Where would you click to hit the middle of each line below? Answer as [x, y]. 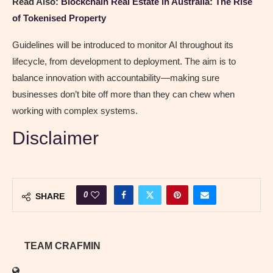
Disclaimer [55, 138]
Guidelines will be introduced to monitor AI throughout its [123, 45]
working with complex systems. [75, 111]
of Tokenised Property [59, 18]
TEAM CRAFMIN [62, 246]
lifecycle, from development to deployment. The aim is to [124, 62]
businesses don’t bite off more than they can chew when [123, 94]
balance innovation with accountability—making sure [116, 78]
